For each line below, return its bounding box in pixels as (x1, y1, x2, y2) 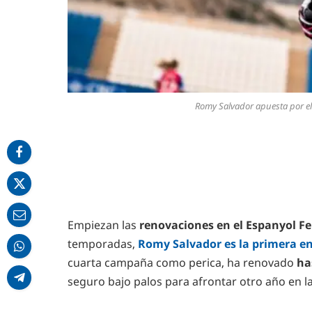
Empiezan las (68, 217, 136, 233)
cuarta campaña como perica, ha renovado (68, 255, 297, 271)
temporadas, (68, 236, 138, 252)
